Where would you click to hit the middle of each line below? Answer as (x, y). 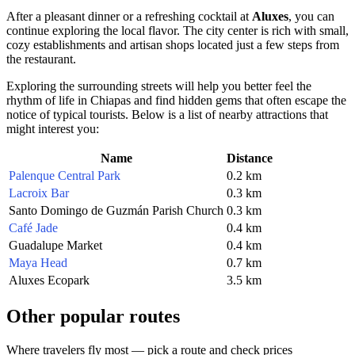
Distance (250, 158)
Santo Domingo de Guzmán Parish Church (116, 210)
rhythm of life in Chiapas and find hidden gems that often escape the (176, 100)
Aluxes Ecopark (49, 280)
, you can (311, 16)
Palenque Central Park (65, 175)
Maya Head (38, 262)
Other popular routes (93, 316)
